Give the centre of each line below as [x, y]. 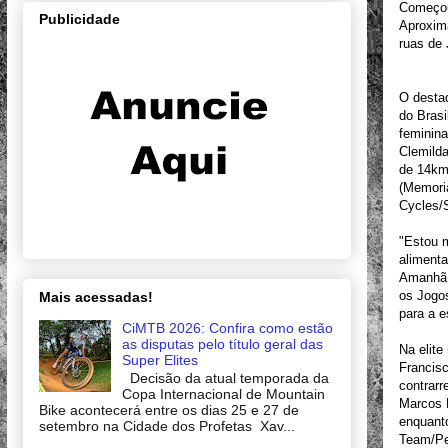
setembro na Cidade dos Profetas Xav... [167, 426]
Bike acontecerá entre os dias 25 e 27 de [169, 410]
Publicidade [79, 19]
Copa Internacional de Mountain [223, 394]
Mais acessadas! [96, 296]
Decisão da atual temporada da [225, 378]
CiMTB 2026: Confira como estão [227, 327]
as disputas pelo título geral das [222, 343]
